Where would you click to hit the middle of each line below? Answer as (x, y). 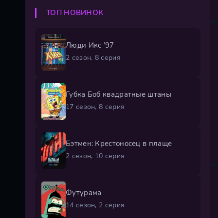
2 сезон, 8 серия (93, 57)
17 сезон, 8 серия (95, 107)
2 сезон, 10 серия (95, 156)
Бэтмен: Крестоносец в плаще (119, 143)
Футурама (84, 192)
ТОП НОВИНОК (75, 13)
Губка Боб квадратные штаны (118, 94)
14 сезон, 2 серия (95, 205)
